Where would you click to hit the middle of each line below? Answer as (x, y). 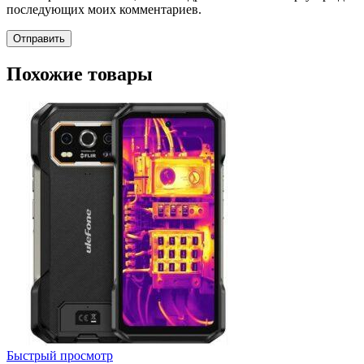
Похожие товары (80, 74)
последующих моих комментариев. (104, 10)
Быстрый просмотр (60, 355)
